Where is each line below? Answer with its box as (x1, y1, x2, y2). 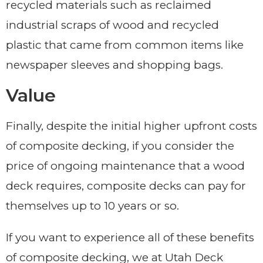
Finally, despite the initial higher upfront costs (6, 119, 257, 133)
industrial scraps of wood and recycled (6, 18, 219, 32)
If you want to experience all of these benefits (6, 230, 254, 244)
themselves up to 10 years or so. (6, 198, 179, 213)
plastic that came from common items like (6, 38, 244, 52)
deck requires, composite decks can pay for (6, 178, 246, 193)
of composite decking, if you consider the (6, 139, 234, 153)
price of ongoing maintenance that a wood (6, 159, 245, 173)
